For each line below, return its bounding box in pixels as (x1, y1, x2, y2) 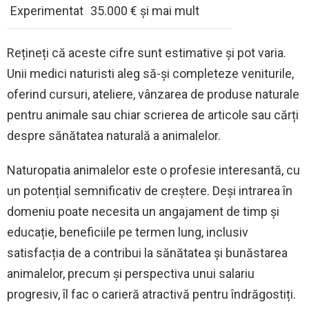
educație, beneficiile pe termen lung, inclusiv (7, 225, 248, 240)
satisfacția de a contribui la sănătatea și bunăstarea (7, 246, 288, 261)
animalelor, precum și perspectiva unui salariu (7, 266, 255, 281)
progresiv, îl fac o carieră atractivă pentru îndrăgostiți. (7, 287, 296, 302)
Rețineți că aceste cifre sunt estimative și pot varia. (7, 46, 286, 61)
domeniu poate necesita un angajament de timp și (7, 204, 279, 219)
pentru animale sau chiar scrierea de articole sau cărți (7, 108, 299, 123)
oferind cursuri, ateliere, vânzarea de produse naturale (7, 87, 299, 102)
